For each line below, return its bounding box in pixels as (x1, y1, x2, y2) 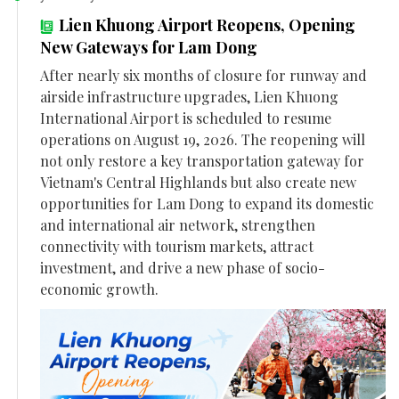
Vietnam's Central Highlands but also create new (40, 173, 356, 192)
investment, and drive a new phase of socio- (40, 258, 325, 278)
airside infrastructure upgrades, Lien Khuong (40, 87, 338, 107)
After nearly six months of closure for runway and (40, 66, 367, 85)
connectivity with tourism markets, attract (40, 237, 313, 256)
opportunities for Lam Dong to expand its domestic (40, 194, 374, 214)
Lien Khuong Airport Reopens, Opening (59, 14, 355, 37)
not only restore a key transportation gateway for (40, 151, 364, 171)
